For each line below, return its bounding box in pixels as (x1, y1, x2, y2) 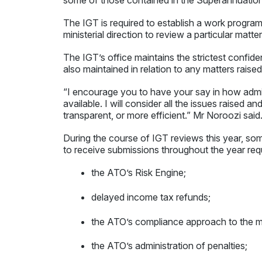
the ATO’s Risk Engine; (91, 167, 187, 179)
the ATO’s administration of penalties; (91, 240, 248, 252)
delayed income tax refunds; (91, 191, 211, 204)
